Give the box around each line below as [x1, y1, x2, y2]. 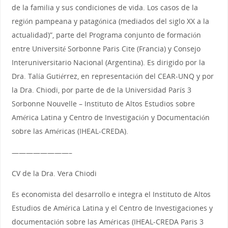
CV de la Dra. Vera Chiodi [11, 168, 97, 178]
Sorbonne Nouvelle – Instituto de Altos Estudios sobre [11, 99, 195, 109]
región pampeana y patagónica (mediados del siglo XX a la [11, 16, 209, 26]
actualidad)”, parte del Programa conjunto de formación [11, 30, 201, 40]
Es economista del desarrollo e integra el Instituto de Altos [11, 189, 211, 199]
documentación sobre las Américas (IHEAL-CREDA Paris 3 [11, 217, 204, 227]
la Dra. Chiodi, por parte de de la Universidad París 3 [11, 85, 191, 95]
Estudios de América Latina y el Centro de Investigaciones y [11, 203, 213, 213]
